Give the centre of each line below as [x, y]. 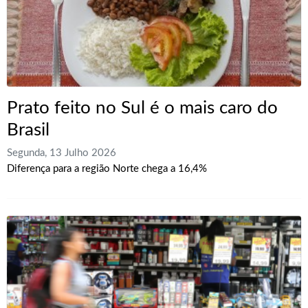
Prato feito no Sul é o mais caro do [142, 108]
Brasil [28, 130]
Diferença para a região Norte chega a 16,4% [107, 169]
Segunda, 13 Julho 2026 [62, 153]
